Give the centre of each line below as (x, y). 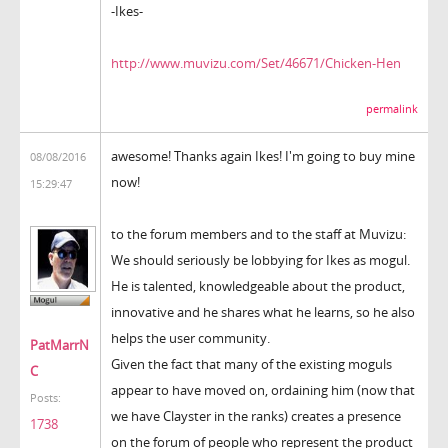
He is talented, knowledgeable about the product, (258, 285)
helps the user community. (190, 337)
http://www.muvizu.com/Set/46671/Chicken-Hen (256, 62)
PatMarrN (59, 345)
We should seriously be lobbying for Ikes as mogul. (260, 259)
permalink (392, 108)
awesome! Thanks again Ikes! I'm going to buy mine (263, 155)
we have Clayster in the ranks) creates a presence (256, 415)
